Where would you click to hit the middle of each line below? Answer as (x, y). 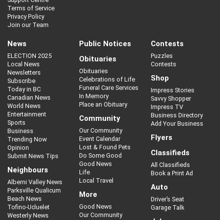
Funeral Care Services (109, 88)
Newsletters (24, 73)
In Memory (94, 96)
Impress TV (167, 107)
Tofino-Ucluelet (28, 207)
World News (24, 106)
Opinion (18, 148)
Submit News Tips (33, 156)
